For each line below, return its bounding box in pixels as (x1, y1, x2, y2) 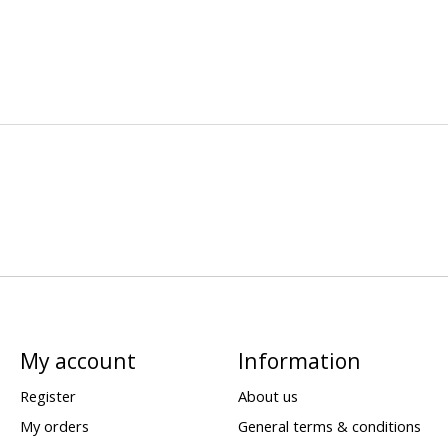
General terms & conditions (237, 415, 421, 436)
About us (237, 386, 298, 407)
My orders (19, 415, 89, 436)
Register (19, 386, 76, 407)
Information (237, 346, 361, 376)
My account (19, 346, 136, 376)
